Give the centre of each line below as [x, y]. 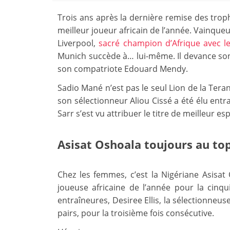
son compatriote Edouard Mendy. [123, 69]
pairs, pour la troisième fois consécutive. [136, 213]
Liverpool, [78, 43]
